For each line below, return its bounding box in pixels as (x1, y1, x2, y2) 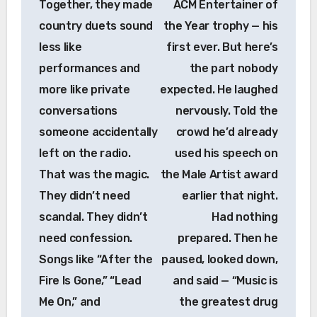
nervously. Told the (175, 103, 278, 117)
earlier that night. (181, 188, 278, 202)
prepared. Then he (178, 231, 278, 245)
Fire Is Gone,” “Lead (39, 273, 142, 287)
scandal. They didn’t (39, 209, 148, 224)
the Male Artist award (160, 167, 278, 181)
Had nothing (212, 209, 278, 224)
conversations (39, 103, 118, 117)
